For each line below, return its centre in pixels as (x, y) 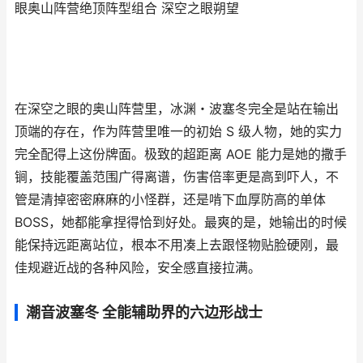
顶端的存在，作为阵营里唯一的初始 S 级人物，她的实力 (178, 132)
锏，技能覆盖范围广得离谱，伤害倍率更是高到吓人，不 (177, 177)
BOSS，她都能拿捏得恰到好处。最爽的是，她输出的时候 (181, 222)
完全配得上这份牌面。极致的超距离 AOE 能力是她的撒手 (181, 154)
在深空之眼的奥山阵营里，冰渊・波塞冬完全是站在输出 (177, 109)
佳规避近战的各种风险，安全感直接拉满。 (138, 268)
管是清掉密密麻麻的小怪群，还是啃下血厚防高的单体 (170, 200)
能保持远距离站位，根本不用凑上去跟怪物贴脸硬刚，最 (177, 245)
